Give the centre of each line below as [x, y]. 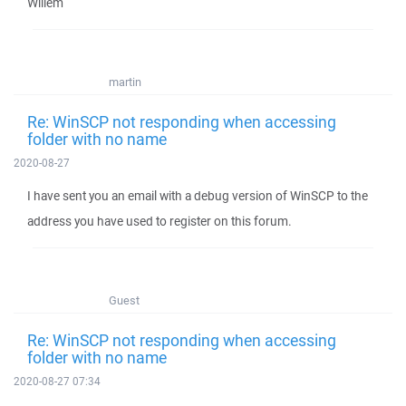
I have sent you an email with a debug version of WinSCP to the [198, 196]
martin [125, 82]
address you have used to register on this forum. [159, 221]
